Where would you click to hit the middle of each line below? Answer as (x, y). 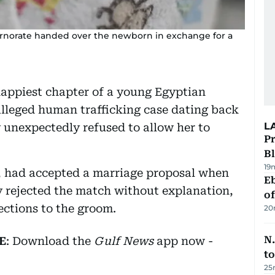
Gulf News (124, 241)
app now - (183, 241)
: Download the (50, 241)
